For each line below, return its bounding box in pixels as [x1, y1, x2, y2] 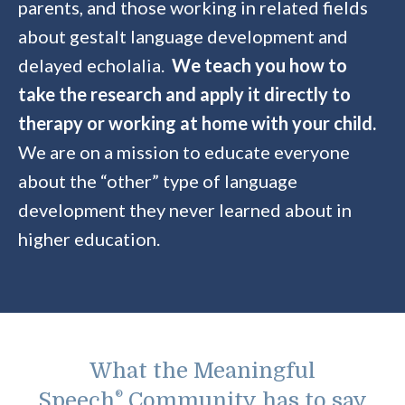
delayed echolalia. [18, 53, 172, 76]
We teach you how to [172, 53, 347, 76]
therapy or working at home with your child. [18, 111, 376, 134]
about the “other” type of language [18, 169, 297, 192]
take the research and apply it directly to [18, 82, 351, 105]
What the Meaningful [89, 357, 316, 383]
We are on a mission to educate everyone [18, 140, 350, 163]
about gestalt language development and [18, 24, 348, 47]
